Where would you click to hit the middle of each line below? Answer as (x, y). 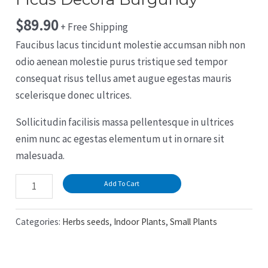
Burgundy (37, 216)
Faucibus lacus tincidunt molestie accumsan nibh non (131, 45)
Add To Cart (122, 184)
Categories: (39, 222)
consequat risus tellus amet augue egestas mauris (124, 79)
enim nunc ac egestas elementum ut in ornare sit (120, 139)
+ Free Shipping (95, 27)
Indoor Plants (140, 222)
